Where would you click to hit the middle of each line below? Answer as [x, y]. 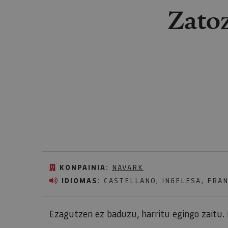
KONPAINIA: [84, 167]
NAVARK [128, 167]
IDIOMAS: [81, 181]
